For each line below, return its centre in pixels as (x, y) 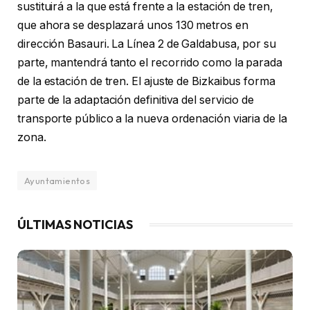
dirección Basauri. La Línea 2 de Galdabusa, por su (147, 44)
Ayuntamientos (57, 180)
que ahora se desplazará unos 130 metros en (133, 25)
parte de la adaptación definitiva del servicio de (136, 100)
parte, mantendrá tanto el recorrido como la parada (150, 62)
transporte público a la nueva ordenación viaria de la (152, 118)
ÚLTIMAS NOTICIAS (75, 224)
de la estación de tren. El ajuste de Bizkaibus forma (146, 81)
